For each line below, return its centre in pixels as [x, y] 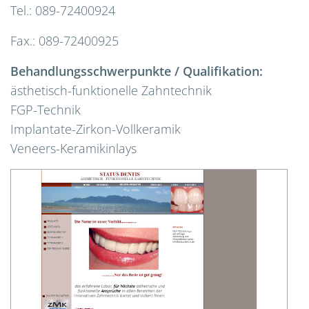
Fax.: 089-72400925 [64, 41]
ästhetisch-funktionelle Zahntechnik [111, 90]
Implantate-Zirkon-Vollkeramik [96, 129]
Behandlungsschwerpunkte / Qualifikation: [137, 71]
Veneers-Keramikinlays [73, 148]
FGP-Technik [46, 110]
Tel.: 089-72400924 [63, 10]
